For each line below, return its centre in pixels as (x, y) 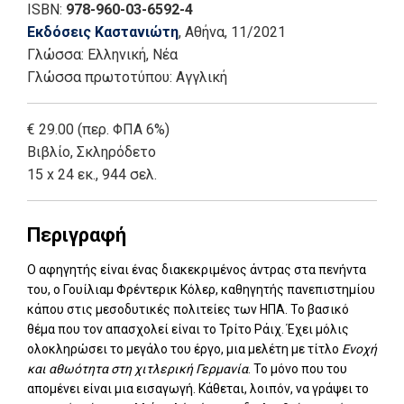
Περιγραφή (77, 234)
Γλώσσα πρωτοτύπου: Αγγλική (127, 77)
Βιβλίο (49, 151)
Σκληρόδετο (116, 151)
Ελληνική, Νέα (133, 54)
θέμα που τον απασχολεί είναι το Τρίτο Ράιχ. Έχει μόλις (188, 329)
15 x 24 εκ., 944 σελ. (92, 174)
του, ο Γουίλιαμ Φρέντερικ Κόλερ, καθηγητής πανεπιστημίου (201, 289)
